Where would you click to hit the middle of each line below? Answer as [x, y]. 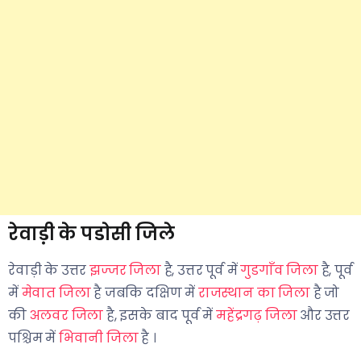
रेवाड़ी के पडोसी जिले [91, 234]
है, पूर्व [335, 270]
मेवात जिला [56, 293]
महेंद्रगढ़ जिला [257, 315]
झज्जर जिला [125, 270]
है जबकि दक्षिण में [144, 293]
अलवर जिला [66, 315]
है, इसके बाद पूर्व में [160, 315]
